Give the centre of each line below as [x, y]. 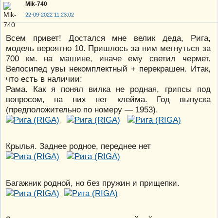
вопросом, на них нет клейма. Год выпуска [108, 100]
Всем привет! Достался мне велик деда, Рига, [108, 38]
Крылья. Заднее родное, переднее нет [78, 146]
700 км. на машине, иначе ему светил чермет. [108, 59]
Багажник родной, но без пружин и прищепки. [93, 183]
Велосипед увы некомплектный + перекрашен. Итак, [108, 69]
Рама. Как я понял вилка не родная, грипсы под [108, 89]
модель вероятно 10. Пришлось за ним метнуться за [108, 48]
